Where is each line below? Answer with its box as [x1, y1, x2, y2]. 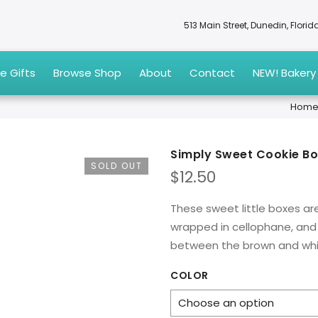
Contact [190, 65, 236, 80]
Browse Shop [53, 65, 122, 80]
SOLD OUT [90, 159, 143, 172]
